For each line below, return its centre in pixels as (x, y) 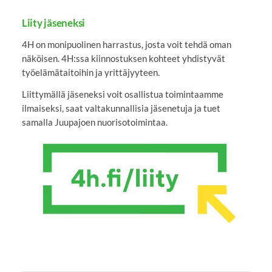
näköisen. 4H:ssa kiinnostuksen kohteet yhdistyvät (123, 58)
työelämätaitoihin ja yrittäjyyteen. (90, 72)
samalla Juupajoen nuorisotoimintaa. (94, 122)
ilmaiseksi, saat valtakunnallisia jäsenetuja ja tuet (121, 108)
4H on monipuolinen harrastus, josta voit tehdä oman (126, 44)
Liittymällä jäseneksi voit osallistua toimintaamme (122, 94)
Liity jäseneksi (53, 23)
